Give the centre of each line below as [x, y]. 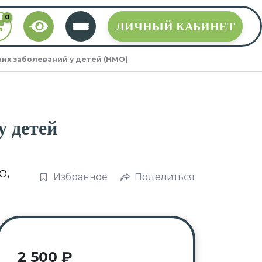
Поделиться [165, 177]
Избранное [80, 177]
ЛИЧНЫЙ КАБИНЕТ [175, 26]
